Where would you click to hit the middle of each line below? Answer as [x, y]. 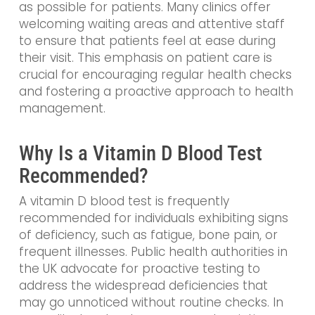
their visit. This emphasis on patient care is [145, 58]
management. [62, 109]
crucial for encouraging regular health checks [155, 75]
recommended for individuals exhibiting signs [153, 218]
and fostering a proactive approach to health [156, 92]
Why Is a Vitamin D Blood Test [140, 153]
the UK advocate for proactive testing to [139, 268]
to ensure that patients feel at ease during [147, 41]
